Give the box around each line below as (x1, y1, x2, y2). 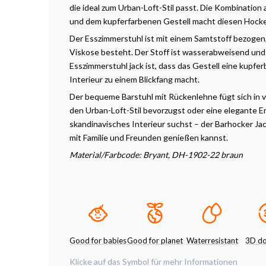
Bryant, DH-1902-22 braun (143, 150, 243, 160)
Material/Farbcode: (69, 150, 143, 160)
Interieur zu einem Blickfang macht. (69, 74, 199, 84)
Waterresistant (186, 236, 238, 245)
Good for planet (127, 236, 183, 245)
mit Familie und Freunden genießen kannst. (69, 132, 228, 142)
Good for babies (69, 236, 126, 245)
